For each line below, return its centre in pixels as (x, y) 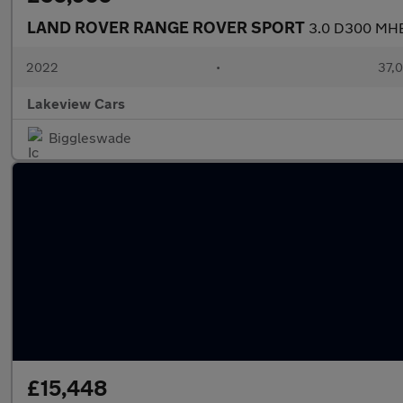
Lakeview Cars (76, 103)
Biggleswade (90, 137)
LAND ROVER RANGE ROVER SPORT (168, 27)
